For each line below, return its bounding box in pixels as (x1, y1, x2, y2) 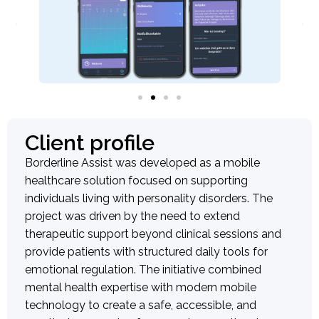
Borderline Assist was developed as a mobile (25, 156, 260, 170)
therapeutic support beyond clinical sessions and (25, 227, 281, 241)
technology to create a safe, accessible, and (25, 298, 256, 313)
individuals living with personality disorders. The (25, 192, 273, 206)
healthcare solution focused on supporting (25, 174, 248, 188)
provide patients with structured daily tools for (25, 245, 268, 259)
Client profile (25, 130, 155, 156)
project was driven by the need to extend (25, 209, 240, 224)
